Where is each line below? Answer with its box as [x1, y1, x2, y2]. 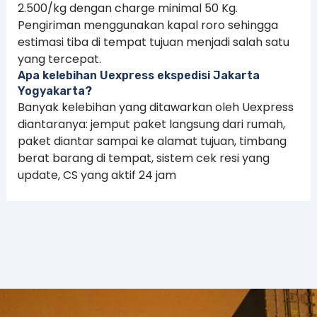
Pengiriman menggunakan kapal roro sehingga [17, 16, 278, 33]
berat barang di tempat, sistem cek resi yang [17, 149, 270, 166]
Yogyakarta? [17, 83, 92, 98]
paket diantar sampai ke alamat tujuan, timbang [17, 132, 287, 149]
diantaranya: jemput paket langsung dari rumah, [17, 115, 285, 132]
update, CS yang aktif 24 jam [17, 166, 176, 183]
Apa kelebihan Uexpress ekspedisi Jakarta [17, 68, 260, 82]
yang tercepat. [17, 50, 101, 67]
